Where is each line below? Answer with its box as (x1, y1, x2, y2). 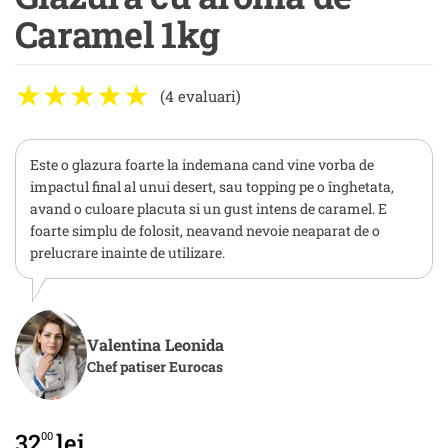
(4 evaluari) (160, 86, 241, 106)
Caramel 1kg (15, 10, 220, 58)
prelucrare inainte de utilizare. (30, 243, 225, 262)
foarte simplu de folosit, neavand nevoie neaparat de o (30, 221, 380, 240)
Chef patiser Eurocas (87, 357, 223, 376)
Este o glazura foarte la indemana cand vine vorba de (30, 155, 374, 174)
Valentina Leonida (87, 334, 224, 355)
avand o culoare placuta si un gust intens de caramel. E (30, 199, 387, 218)
